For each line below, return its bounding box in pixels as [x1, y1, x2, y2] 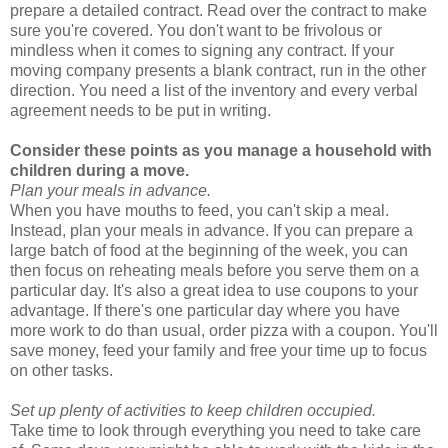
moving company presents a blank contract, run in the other [10, 62, 426, 80]
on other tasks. [10, 362, 113, 380]
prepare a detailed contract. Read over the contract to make [10, 2, 427, 20]
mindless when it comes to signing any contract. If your [10, 42, 394, 60]
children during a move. [10, 162, 189, 180]
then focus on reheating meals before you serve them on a [10, 262, 419, 280]
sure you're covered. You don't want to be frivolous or [10, 22, 382, 40]
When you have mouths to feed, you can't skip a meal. [10, 202, 389, 220]
